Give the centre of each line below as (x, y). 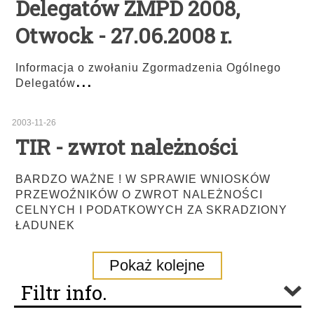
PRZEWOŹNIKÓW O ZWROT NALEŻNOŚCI (139, 194)
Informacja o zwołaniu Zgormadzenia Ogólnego (148, 68)
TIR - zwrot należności (127, 147)
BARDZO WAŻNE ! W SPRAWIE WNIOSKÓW (143, 179)
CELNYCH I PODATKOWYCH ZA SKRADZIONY (151, 210)
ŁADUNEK (45, 225)
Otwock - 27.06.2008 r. (124, 35)
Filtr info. (64, 293)
